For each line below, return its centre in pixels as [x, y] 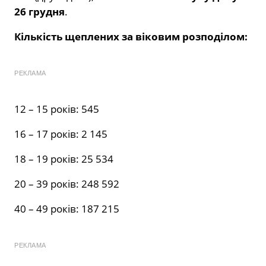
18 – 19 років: [48, 159]
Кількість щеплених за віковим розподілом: [131, 37]
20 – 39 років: [48, 184]
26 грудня [39, 12]
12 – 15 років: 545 [57, 109]
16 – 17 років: [48, 134]
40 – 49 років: [48, 209]
